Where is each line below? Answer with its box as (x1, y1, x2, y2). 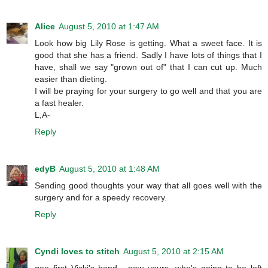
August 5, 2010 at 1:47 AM (59, 22, 159, 32)
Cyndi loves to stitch (35, 246, 120, 256)
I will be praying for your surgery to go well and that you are (35, 86, 262, 96)
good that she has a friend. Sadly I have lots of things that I (35, 50, 262, 60)
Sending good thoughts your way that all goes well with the (35, 181, 262, 190)
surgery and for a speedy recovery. (35, 193, 167, 202)
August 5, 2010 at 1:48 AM (59, 164, 160, 173)
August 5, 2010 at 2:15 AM (123, 246, 224, 256)
